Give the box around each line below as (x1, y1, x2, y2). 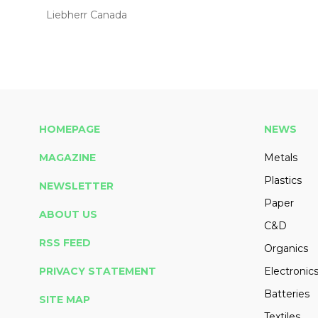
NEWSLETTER (39, 180, 114, 193)
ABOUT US (39, 208, 97, 221)
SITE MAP (39, 293, 90, 307)
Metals (263, 151, 297, 165)
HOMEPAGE (39, 123, 100, 136)
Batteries (263, 287, 309, 301)
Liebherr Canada (46, 9, 127, 22)
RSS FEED (39, 236, 91, 250)
